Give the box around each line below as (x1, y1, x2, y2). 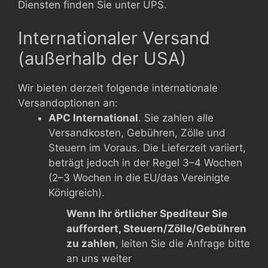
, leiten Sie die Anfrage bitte (115, 237, 250, 249)
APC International (48, 111, 138, 124)
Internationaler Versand (18, 27, 210, 48)
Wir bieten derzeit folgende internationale (18, 81, 218, 94)
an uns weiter (66, 252, 132, 264)
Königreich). (48, 186, 105, 199)
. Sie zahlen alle (138, 111, 214, 124)
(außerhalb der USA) (18, 47, 187, 69)
